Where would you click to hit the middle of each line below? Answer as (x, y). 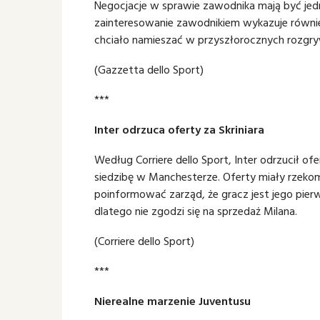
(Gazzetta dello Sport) (149, 69)
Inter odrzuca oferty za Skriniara (179, 129)
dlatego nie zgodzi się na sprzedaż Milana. (197, 211)
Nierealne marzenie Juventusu (172, 301)
